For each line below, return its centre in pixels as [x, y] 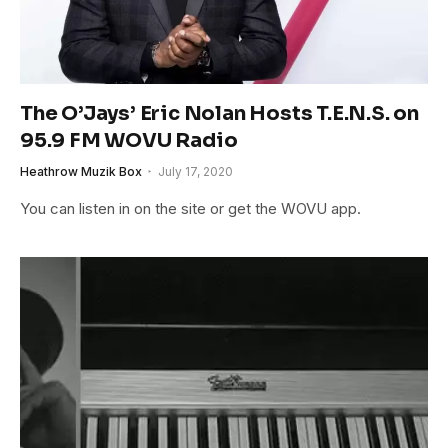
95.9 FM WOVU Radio [129, 141]
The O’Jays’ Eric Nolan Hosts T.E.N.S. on [219, 114]
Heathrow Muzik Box [81, 172]
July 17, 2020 [195, 172]
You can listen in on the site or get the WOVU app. [190, 209]
